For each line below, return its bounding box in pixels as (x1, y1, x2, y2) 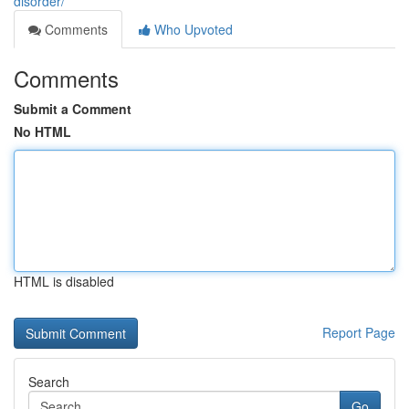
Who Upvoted (151, 20, 233, 38)
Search (28, 372, 69, 391)
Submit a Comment (14, 100, 131, 118)
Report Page (322, 323, 395, 341)
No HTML (14, 122, 71, 141)
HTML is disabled (14, 272, 114, 290)
